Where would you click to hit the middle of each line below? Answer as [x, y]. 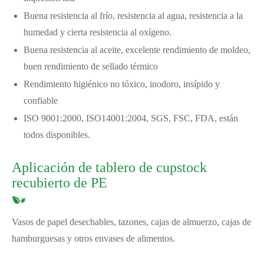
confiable [41, 100]
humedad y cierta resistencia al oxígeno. [98, 32]
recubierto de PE [60, 182]
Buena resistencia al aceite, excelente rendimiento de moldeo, [137, 49]
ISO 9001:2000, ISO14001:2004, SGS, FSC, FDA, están [131, 118]
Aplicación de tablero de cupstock [109, 167]
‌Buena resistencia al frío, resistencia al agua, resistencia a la [133, 15]
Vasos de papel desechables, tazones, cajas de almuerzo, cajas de [131, 222]
